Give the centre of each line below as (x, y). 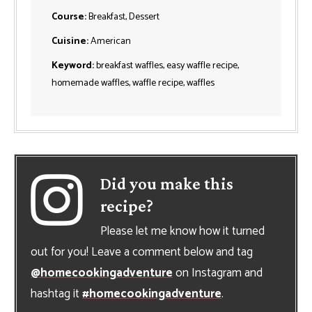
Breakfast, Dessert (124, 17)
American (111, 42)
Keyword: (74, 66)
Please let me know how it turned (182, 232)
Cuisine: (71, 42)
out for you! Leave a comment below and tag (142, 252)
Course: (70, 17)
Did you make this (166, 184)
